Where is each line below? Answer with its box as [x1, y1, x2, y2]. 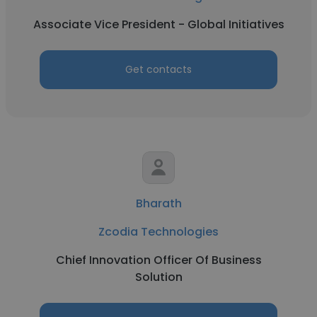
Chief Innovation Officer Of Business [55, 252, 262, 268]
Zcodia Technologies [98, 224, 219, 240]
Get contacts [125, 62, 192, 76]
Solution [134, 269, 183, 285]
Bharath [135, 195, 182, 212]
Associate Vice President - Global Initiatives [33, 16, 284, 33]
